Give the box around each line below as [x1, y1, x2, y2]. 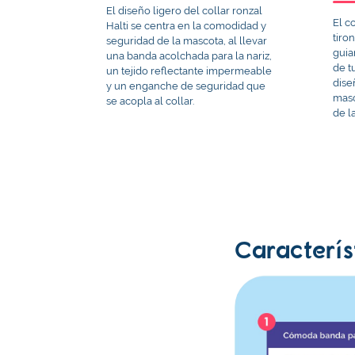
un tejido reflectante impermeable [106, 64, 273, 77]
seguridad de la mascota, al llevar [106, 34, 268, 47]
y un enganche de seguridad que [106, 79, 266, 92]
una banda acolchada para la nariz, [106, 49, 273, 62]
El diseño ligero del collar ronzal [106, 4, 263, 17]
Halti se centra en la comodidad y [106, 19, 267, 32]
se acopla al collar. [106, 94, 195, 107]
